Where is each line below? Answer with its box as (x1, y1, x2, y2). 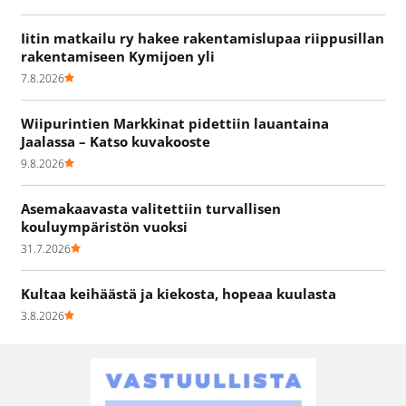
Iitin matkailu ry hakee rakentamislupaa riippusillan (21, 28, 384, 47)
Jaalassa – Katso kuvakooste (21, 131, 210, 150)
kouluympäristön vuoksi (21, 217, 188, 236)
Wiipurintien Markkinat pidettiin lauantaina (21, 113, 329, 132)
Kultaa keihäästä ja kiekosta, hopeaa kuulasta (21, 284, 336, 303)
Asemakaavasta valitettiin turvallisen (21, 198, 281, 217)
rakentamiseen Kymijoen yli (21, 46, 215, 65)
